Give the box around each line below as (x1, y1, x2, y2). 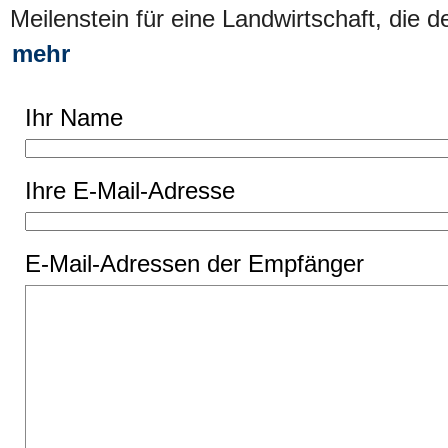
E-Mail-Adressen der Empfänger (25, 250, 364, 277)
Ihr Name (25, 104, 123, 131)
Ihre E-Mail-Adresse (25, 177, 235, 204)
